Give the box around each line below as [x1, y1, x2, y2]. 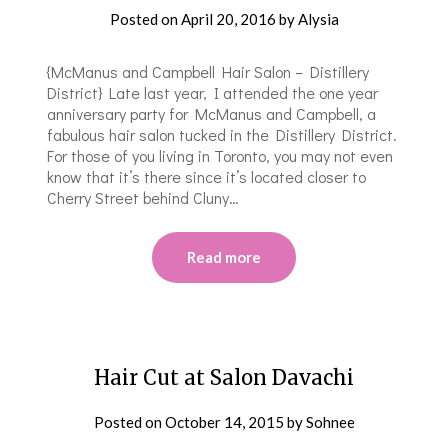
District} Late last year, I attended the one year [47, 81, 379, 103]
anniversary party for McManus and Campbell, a [47, 102, 377, 124]
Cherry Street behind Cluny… [47, 186, 240, 208]
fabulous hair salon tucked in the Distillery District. [47, 123, 398, 145]
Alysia [297, 9, 339, 28]
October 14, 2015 [164, 412, 284, 431]
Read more [187, 247, 261, 266]
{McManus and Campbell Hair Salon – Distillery [47, 60, 370, 82]
